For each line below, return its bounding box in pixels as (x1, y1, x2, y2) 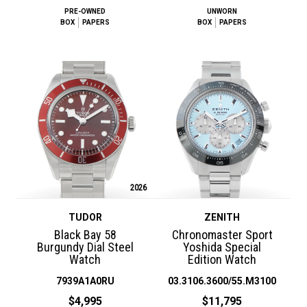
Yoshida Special (183, 239, 261, 254)
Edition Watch (188, 251, 256, 267)
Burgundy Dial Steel (36, 239, 134, 254)
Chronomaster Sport (171, 227, 273, 242)
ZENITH (204, 211, 240, 223)
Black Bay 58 (53, 227, 116, 242)
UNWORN (207, 7, 237, 15)
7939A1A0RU (56, 275, 114, 286)
